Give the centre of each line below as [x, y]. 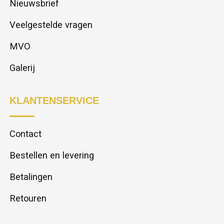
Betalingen [31, 177]
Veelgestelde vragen [51, 25]
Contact [25, 134]
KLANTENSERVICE [54, 101]
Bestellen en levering [52, 155]
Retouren [28, 198]
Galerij [22, 68]
